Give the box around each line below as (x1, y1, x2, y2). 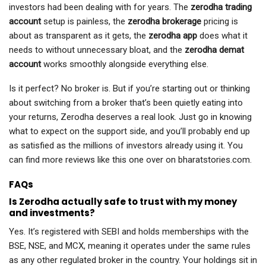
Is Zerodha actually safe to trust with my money (9, 195, 237, 208)
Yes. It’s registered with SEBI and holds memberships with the (9, 226, 249, 237)
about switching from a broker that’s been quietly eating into (9, 97, 243, 109)
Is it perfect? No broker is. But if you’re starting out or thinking (9, 83, 250, 94)
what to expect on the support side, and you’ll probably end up (9, 126, 250, 137)
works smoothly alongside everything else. (41, 59, 208, 70)
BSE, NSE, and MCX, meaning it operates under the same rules (9, 240, 251, 252)
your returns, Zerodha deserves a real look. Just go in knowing (9, 112, 252, 123)
